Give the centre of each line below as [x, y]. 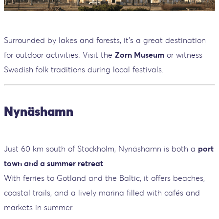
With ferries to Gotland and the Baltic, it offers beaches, [104, 178]
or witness [183, 55]
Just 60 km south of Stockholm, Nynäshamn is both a [101, 149]
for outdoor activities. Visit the [59, 55]
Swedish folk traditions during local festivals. [84, 69]
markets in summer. [39, 208]
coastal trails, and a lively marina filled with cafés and [102, 193]
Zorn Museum [140, 55]
